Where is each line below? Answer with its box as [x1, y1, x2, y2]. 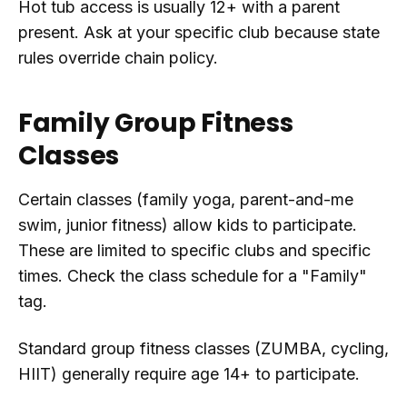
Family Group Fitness [18, 105, 293, 141]
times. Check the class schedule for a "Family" [18, 266, 367, 285]
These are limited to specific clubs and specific [18, 241, 371, 260]
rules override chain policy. [18, 48, 218, 67]
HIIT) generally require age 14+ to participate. [18, 364, 360, 383]
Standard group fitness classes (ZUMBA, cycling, [18, 339, 389, 358]
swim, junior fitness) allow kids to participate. [18, 215, 357, 234]
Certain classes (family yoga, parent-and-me [18, 190, 353, 209]
